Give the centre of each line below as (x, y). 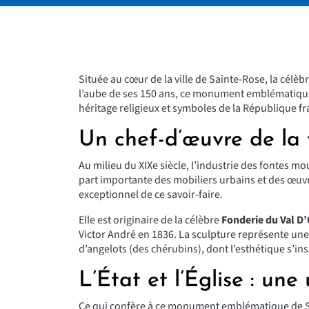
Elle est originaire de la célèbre (150, 220)
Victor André (107, 235)
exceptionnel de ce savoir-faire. (151, 195)
